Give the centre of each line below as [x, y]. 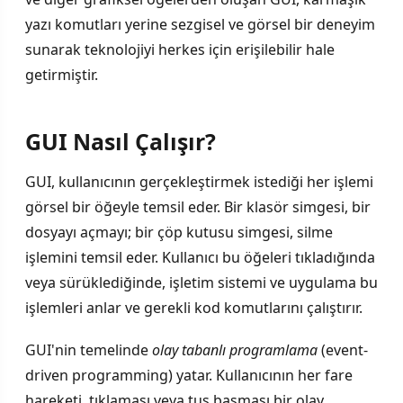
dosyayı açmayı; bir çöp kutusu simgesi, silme [179, 233]
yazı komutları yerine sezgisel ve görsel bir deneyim [200, 24]
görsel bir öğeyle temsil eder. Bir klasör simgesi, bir [198, 207]
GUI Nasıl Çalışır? [121, 142]
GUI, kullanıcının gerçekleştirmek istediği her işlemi [199, 182]
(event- [343, 350]
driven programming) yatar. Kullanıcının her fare [189, 376]
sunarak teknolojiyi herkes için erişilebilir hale [180, 49]
